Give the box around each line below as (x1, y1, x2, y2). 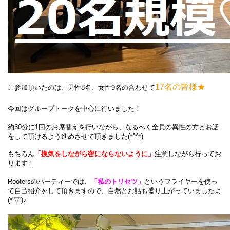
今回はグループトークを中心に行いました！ (8, 105, 141, 112)
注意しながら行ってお (155, 150, 221, 158)
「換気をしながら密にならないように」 (34, 150, 155, 158)
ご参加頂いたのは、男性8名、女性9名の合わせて (8, 84, 155, 91)
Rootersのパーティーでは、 (8, 178, 91, 185)
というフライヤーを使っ (144, 178, 218, 185)
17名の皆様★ (155, 83, 205, 91)
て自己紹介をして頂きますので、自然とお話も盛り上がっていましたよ (8, 187, 221, 195)
